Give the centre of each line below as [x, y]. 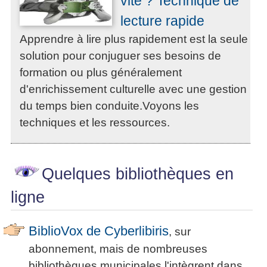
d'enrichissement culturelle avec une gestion [133, 89]
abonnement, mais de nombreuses [118, 249]
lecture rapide [162, 21]
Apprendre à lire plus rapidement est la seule [134, 39]
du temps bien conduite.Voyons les [109, 106]
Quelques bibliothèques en [138, 174]
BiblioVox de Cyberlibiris [99, 231]
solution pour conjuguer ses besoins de [120, 56]
